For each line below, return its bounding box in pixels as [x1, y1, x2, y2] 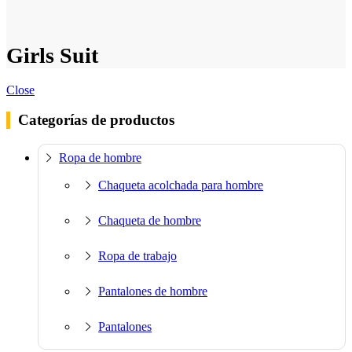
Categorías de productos [18, 112, 174, 129]
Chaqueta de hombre [98, 213, 201, 227]
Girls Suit [6, 42, 98, 68]
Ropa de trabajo [98, 248, 177, 262]
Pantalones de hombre [98, 284, 207, 298]
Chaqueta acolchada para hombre [98, 178, 263, 192]
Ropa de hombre [59, 150, 141, 164]
